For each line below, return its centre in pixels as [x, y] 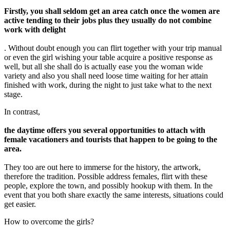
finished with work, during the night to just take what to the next [108, 85]
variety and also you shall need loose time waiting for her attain [106, 76]
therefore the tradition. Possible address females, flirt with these [106, 177]
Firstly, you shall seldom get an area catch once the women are [112, 11]
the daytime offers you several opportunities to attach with [105, 130]
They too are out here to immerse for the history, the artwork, [102, 167]
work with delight [35, 30]
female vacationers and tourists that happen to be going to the [111, 140]
